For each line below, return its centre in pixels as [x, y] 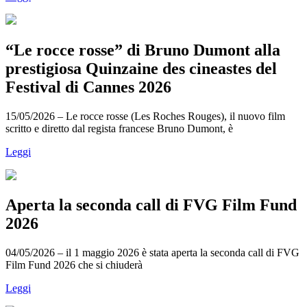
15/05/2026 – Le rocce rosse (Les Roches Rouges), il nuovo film [145, 116]
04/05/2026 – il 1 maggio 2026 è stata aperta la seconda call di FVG [152, 253]
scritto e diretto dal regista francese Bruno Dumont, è [119, 128]
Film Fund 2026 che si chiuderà [74, 265]
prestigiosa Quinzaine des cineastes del [141, 68]
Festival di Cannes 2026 [88, 87]
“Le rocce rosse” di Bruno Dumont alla [143, 50]
